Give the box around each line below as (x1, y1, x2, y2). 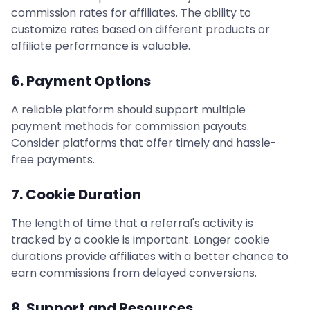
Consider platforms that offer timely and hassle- (11, 135, 277, 151)
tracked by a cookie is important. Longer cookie (11, 232, 270, 248)
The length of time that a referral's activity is (11, 215, 253, 231)
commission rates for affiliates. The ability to (11, 5, 251, 21)
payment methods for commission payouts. (11, 118, 249, 134)
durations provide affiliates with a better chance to (11, 248, 289, 264)
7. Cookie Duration (11, 185, 141, 204)
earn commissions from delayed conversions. (11, 265, 257, 281)
